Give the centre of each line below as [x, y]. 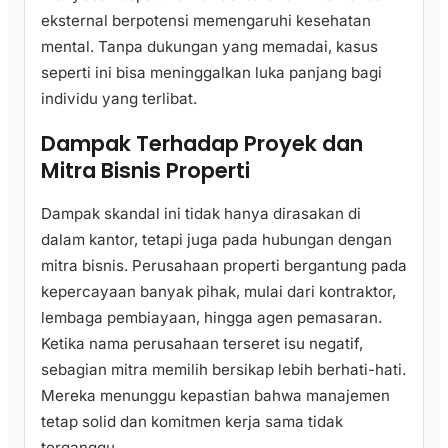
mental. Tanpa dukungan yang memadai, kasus [209, 47]
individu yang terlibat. [119, 99]
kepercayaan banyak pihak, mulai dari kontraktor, [218, 292]
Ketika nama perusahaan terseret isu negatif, [202, 344]
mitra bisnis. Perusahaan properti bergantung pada [224, 266]
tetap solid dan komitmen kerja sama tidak [192, 422]
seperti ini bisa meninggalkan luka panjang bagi [211, 73]
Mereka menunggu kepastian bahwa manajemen [215, 396]
